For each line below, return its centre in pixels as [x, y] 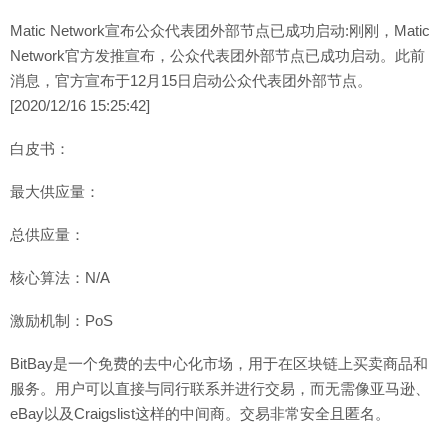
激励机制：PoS [61, 320]
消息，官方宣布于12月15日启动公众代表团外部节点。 [191, 80]
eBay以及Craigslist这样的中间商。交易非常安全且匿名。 [200, 413]
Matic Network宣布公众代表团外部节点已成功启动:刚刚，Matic [220, 30]
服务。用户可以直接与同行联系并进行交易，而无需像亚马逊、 [220, 388]
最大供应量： [55, 191]
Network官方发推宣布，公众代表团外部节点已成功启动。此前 [217, 55]
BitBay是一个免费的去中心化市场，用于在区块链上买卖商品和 [219, 363]
